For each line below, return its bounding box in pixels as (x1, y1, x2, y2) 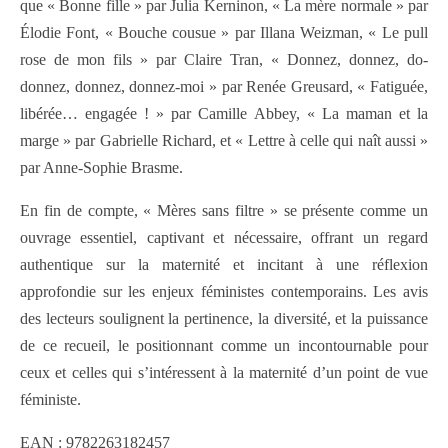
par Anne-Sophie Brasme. (20, 159, 183, 177)
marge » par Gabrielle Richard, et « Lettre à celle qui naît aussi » (20, 132, 428, 150)
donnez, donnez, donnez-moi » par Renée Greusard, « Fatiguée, (20, 78, 428, 96)
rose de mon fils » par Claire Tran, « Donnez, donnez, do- (20, 51, 428, 69)
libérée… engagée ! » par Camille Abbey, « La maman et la (20, 105, 428, 123)
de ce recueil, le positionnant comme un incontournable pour (20, 337, 428, 355)
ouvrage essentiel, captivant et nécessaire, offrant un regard (20, 229, 428, 247)
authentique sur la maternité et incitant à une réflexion (20, 256, 428, 274)
